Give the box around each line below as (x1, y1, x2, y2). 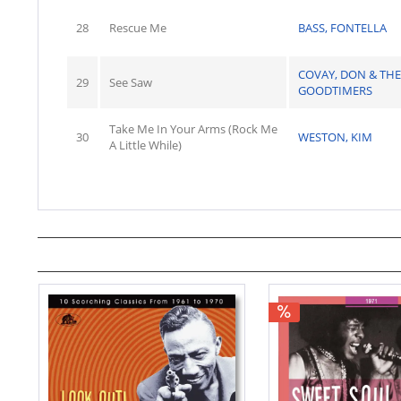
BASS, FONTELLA (298, 20, 387, 36)
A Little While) (109, 137, 182, 153)
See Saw (109, 74, 152, 90)
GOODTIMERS (298, 82, 372, 98)
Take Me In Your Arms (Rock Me (109, 121, 277, 137)
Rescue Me (109, 20, 166, 36)
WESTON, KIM (298, 129, 372, 145)
